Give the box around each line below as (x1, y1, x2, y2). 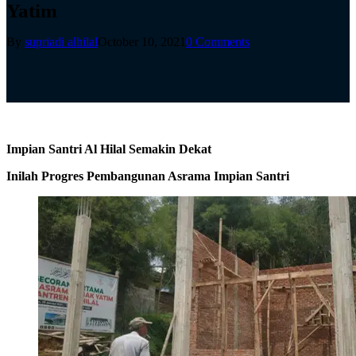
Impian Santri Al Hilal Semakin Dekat (6, 142, 211, 157)
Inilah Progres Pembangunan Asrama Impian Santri (6, 169, 289, 184)
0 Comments (186, 35, 250, 49)
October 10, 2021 (98, 35, 186, 49)
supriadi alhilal (25, 35, 98, 49)
